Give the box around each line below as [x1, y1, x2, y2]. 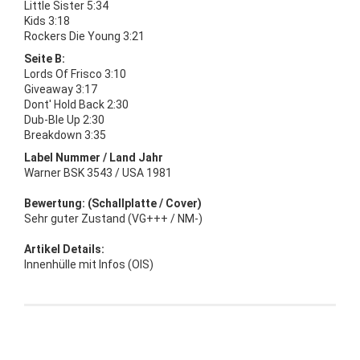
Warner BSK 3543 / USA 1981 [24, 166, 172, 179]
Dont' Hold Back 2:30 [24, 97, 129, 111]
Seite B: [24, 51, 65, 65]
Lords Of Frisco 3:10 [24, 67, 126, 80]
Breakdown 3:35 [24, 128, 106, 141]
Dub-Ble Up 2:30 [24, 112, 104, 126]
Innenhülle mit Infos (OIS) [24, 257, 153, 271]
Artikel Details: [24, 242, 104, 256]
